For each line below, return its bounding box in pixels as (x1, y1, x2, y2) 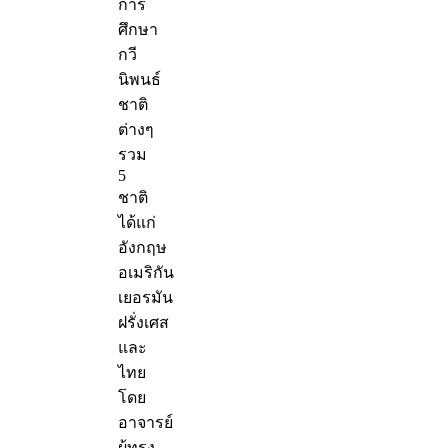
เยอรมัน (118, 289, 173, 307)
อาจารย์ (118, 414, 173, 432)
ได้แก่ (118, 214, 156, 232)
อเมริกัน (118, 264, 174, 282)
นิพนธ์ (118, 71, 161, 89)
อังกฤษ (118, 239, 167, 257)
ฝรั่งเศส (118, 314, 169, 332)
